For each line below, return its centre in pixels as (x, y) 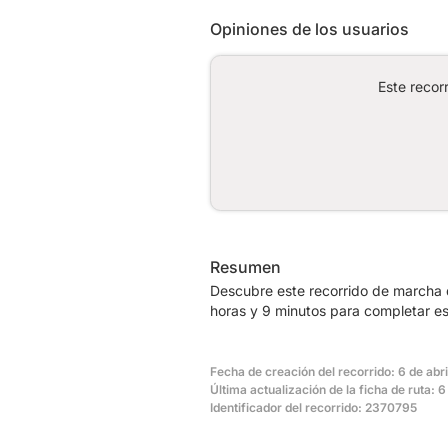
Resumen (245, 266)
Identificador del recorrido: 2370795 (313, 407)
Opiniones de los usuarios (309, 28)
